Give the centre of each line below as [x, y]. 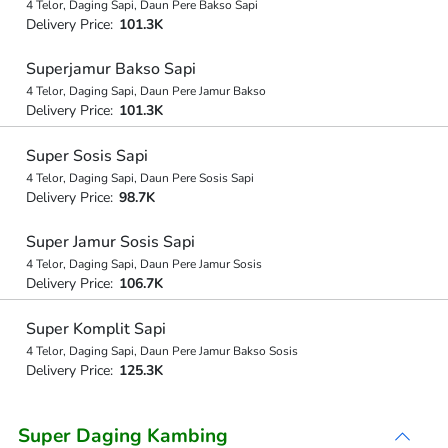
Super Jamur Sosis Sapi [110, 242]
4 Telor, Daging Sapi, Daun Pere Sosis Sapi [139, 177]
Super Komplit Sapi [95, 328]
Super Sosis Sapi [86, 155]
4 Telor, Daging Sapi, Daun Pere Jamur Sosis [143, 264]
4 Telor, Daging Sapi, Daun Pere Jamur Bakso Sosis [161, 350]
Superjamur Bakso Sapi [110, 69]
